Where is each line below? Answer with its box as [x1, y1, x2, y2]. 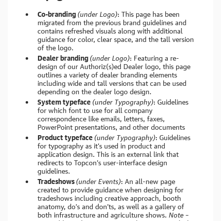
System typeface [37, 98, 92, 106]
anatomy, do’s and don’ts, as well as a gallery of [37, 202, 184, 211]
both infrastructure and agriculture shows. [37, 211, 169, 219]
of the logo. [37, 43, 77, 52]
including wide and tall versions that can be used [37, 79, 186, 87]
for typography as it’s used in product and [37, 142, 165, 150]
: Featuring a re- [130, 54, 179, 62]
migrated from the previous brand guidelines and [37, 18, 186, 27]
